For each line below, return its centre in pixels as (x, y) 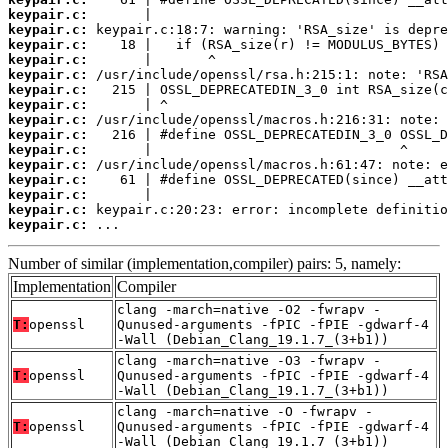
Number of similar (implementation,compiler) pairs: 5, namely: (204, 264)
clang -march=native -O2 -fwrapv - (249, 310)
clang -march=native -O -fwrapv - (245, 412)
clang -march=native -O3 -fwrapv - (249, 361)
